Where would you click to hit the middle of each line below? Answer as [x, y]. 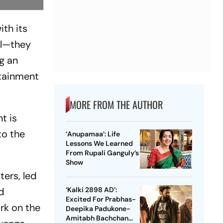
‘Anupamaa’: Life [93, 134]
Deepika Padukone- [98, 209]
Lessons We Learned [99, 144]
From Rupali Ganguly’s [102, 153]
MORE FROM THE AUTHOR [116, 105]
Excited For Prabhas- [101, 199]
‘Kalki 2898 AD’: [91, 190]
